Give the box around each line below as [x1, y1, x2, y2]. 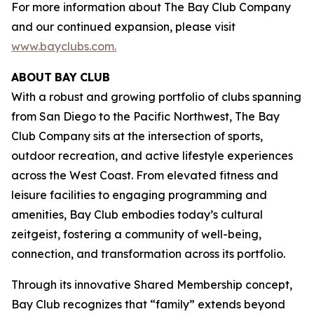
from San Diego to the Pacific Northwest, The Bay [11, 109, 280, 123]
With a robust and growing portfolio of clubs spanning [11, 89, 301, 104]
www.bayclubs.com [11, 39, 114, 53]
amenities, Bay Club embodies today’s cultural [11, 207, 263, 221]
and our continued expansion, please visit [11, 19, 235, 34]
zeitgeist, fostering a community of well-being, [11, 226, 261, 241]
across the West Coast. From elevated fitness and [11, 168, 278, 182]
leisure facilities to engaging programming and [11, 187, 267, 202]
